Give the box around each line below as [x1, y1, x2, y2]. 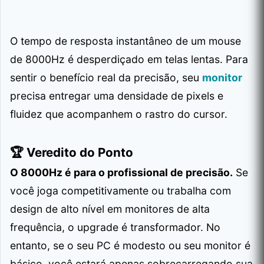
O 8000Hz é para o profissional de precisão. [10, 166, 233, 179]
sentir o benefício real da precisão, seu [10, 71, 202, 84]
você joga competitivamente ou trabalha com [10, 184, 231, 197]
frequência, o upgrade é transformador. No [10, 220, 220, 233]
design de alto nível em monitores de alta [10, 202, 210, 215]
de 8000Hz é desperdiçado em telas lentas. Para [10, 52, 248, 65]
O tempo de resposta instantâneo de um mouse [10, 34, 241, 47]
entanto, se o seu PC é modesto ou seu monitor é [10, 239, 250, 252]
